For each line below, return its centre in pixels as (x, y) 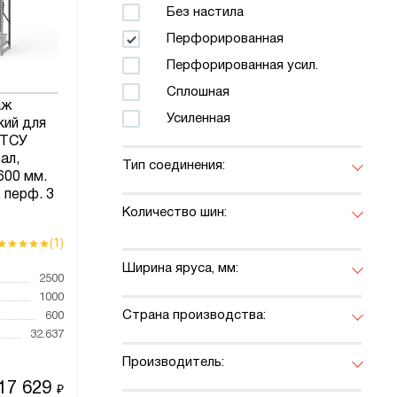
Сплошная (198, 93)
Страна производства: (194, 316)
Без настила (205, 13)
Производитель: (173, 363)
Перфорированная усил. (242, 66)
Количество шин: (175, 213)
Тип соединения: (174, 166)
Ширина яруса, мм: (180, 269)
